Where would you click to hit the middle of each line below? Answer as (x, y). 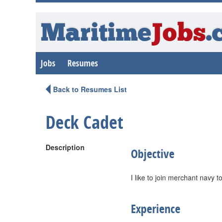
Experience (156, 209)
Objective (153, 154)
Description (65, 147)
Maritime (96, 34)
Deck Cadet (84, 122)
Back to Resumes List (90, 89)
